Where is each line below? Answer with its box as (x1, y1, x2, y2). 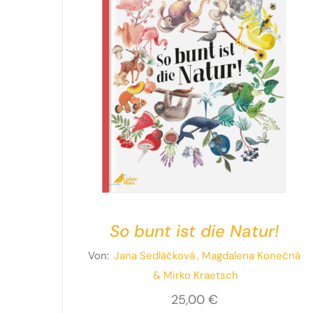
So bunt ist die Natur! (109, 220, 279, 242)
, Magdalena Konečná (197, 249, 301, 263)
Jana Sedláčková (114, 249, 196, 263)
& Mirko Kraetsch (152, 268, 238, 283)
